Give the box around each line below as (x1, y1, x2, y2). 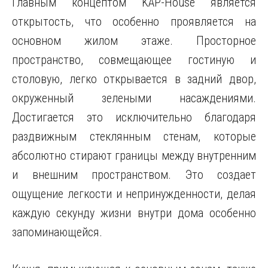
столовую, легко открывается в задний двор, (12, 72, 256, 86)
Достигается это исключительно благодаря (12, 110, 256, 124)
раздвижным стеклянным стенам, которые (12, 129, 256, 144)
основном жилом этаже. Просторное (12, 33, 256, 48)
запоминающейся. (12, 225, 102, 239)
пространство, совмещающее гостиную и (12, 53, 256, 67)
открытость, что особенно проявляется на (12, 14, 256, 29)
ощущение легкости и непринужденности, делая (12, 187, 256, 201)
